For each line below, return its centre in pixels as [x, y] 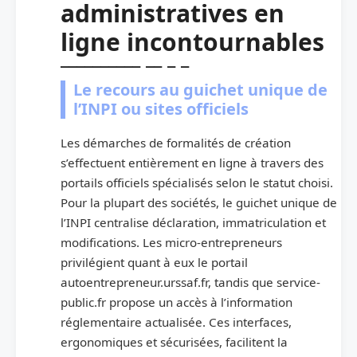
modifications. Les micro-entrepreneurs [171, 243]
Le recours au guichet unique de [200, 90]
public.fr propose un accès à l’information [177, 302]
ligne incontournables [192, 42]
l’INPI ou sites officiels [161, 109]
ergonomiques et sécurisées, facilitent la [174, 342]
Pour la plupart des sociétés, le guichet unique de [199, 203]
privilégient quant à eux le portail [154, 263]
